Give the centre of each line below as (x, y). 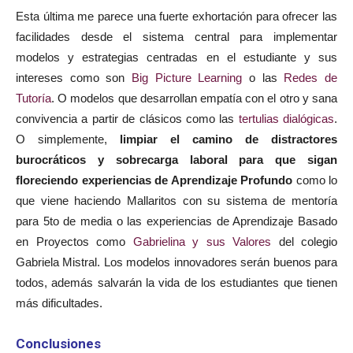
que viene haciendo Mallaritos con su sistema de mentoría (176, 201)
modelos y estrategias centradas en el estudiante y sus (176, 57)
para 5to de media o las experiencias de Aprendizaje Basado (176, 221)
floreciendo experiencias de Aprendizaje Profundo (154, 180)
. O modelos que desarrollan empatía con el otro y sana (194, 98)
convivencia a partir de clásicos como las (127, 119)
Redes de (307, 78)
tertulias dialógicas (286, 119)
